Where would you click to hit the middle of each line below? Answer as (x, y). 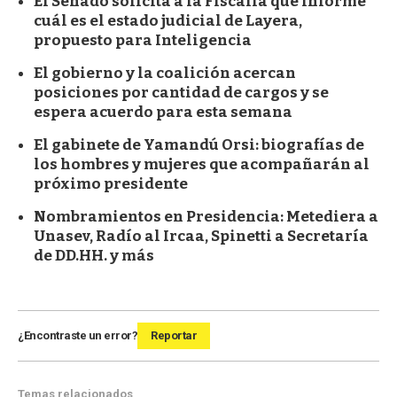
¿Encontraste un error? (78, 335)
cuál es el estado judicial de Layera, (168, 20)
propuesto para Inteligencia (143, 40)
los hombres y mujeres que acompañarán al (202, 164)
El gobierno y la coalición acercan (165, 73)
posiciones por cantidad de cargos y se (181, 92)
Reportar (174, 335)
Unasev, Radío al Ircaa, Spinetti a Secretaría (201, 236)
